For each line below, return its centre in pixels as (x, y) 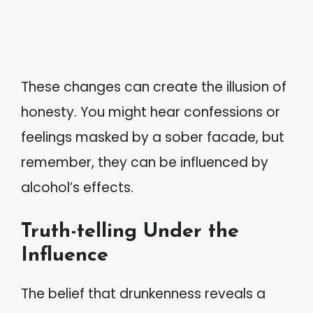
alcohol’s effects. (77, 187)
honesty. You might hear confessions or (151, 112)
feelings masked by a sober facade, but (153, 137)
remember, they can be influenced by (145, 162)
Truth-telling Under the (130, 232)
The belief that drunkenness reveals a (143, 294)
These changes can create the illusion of (154, 87)
